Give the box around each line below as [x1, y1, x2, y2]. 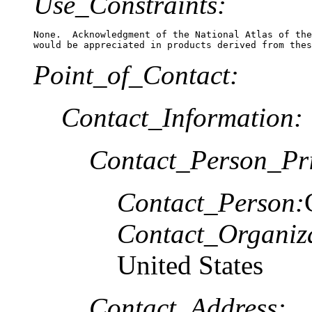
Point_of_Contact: [33, 59, 239, 90]
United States [117, 249, 263, 280]
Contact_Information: [61, 102, 303, 132]
